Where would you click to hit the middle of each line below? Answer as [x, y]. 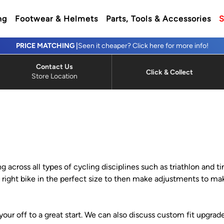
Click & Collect [169, 72]
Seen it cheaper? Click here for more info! [143, 46]
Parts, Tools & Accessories [158, 18]
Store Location [54, 76]
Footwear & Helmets [56, 18]
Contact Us [54, 67]
